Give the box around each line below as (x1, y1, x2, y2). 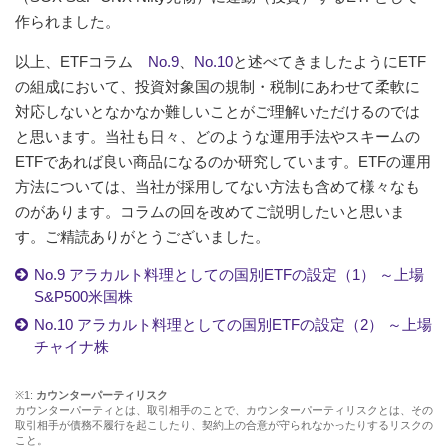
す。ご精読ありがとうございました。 (15, 227, 270, 245)
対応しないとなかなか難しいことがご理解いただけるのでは (15, 102, 420, 120)
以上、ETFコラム (15, 52, 148, 70)
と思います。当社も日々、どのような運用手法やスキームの (15, 127, 420, 145)
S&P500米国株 (33, 287, 133, 305)
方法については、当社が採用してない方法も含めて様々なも (15, 177, 420, 195)
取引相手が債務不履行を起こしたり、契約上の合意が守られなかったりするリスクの (15, 419, 433, 432)
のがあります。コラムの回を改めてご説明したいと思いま (15, 202, 405, 220)
